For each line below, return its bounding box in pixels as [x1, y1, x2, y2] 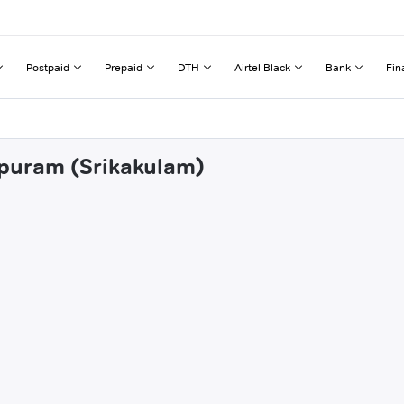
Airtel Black [234, 60, 290, 74]
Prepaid [105, 60, 142, 74]
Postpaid [26, 60, 69, 74]
